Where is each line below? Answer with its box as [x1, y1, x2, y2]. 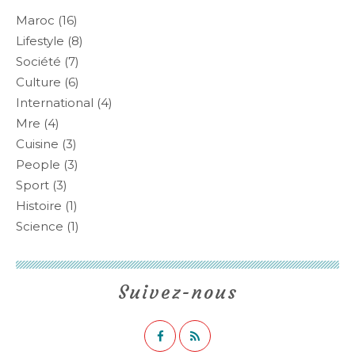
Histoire [16, 198, 62, 213]
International [16, 95, 94, 110]
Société [16, 54, 61, 69]
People [16, 157, 60, 172]
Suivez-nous [117, 281, 238, 304]
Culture [16, 74, 61, 90]
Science [16, 219, 63, 234]
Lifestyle [16, 33, 64, 48]
